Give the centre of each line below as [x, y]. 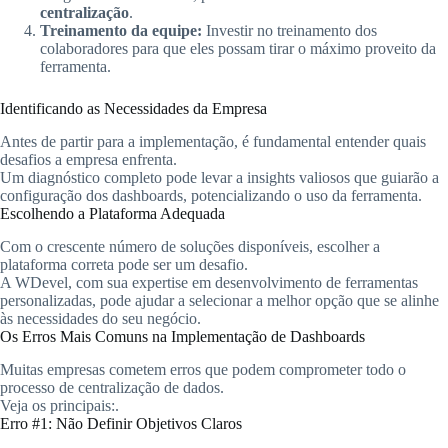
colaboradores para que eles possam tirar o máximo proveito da [238, 49]
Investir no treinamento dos [289, 31]
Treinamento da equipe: [121, 31]
